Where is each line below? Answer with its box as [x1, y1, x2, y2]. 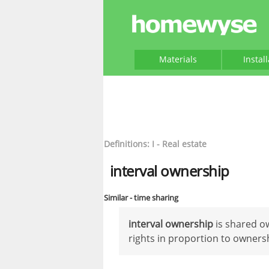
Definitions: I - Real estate [104, 138, 207, 150]
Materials [159, 53, 197, 65]
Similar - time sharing [104, 192, 178, 203]
